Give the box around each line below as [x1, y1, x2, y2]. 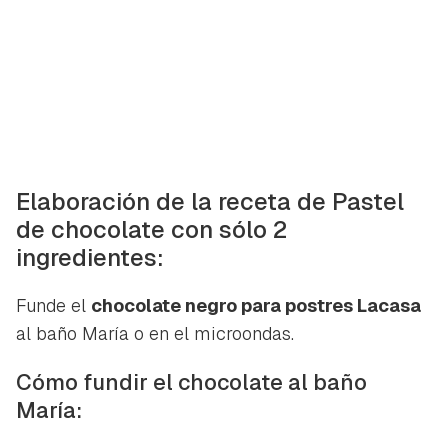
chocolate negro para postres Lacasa [91, 293, 421, 317]
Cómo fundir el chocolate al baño [16, 367, 367, 396]
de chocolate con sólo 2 [16, 213, 287, 245]
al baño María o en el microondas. [16, 321, 294, 345]
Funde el [16, 293, 91, 317]
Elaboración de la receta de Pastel [16, 185, 404, 217]
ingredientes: [16, 241, 164, 273]
